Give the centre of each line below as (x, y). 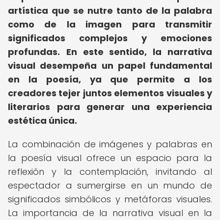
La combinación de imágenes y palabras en (110, 144)
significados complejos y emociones (110, 38)
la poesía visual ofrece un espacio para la (110, 158)
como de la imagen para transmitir (110, 24)
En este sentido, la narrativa (139, 52)
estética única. (42, 121)
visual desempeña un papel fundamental (110, 66)
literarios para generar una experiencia (110, 107)
